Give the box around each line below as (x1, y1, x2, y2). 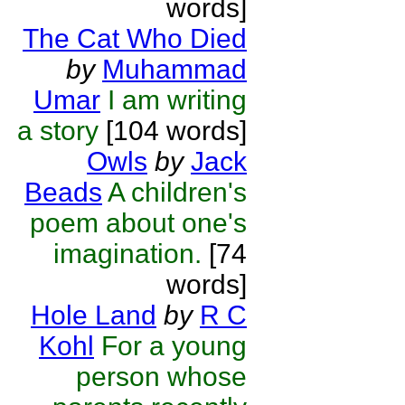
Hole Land (31, 300, 156, 330)
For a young (101, 331, 247, 361)
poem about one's (30, 208, 247, 238)
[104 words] (99, 116, 247, 146)
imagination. (53, 239, 202, 268)
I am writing (108, 85, 247, 115)
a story (17, 116, 99, 146)
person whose (76, 362, 247, 391)
